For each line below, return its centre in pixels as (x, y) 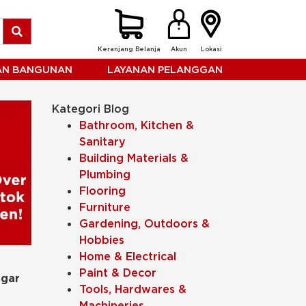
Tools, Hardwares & (133, 289)
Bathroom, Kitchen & (137, 125)
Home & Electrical (128, 256)
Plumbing (105, 174)
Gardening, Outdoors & (144, 223)
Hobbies (102, 240)
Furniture (105, 207)
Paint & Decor (118, 273)
